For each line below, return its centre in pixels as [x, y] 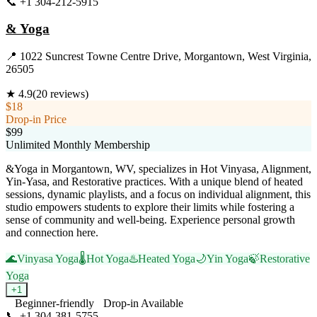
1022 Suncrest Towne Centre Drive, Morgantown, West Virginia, [166, 57]
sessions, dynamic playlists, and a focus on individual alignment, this [158, 195]
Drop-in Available [143, 304]
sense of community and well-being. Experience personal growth [150, 220]
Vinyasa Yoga [48, 259]
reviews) [68, 94]
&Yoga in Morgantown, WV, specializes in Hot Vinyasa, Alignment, [158, 169]
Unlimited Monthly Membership [78, 145]
